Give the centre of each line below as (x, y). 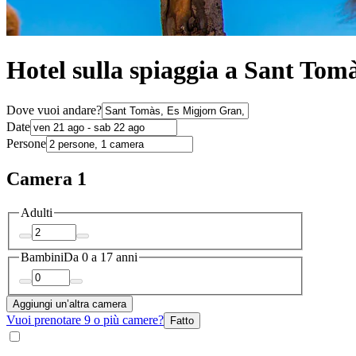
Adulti (37, 212)
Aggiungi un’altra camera (70, 304)
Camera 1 (46, 178)
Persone (26, 143)
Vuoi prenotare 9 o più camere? (85, 319)
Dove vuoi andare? (54, 110)
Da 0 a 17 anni (101, 257)
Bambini (42, 257)
